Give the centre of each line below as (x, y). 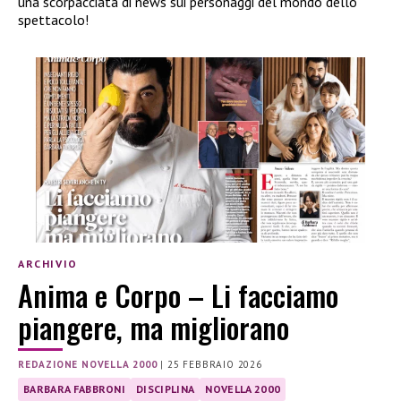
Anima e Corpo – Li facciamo (178, 294)
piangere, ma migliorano (154, 327)
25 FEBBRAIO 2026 (215, 365)
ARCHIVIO (48, 263)
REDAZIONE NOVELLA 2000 (88, 365)
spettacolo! (53, 20)
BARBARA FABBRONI (75, 389)
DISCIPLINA (166, 389)
